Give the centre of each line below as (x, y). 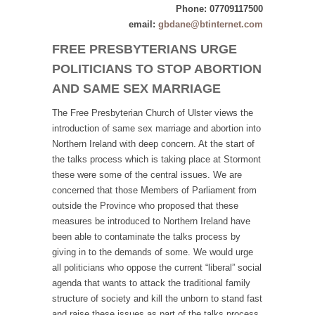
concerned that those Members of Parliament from (154, 191)
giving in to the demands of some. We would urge (153, 252)
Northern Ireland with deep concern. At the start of (153, 144)
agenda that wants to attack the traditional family (151, 283)
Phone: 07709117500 (219, 9)
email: (143, 25)
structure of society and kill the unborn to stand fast (157, 299)
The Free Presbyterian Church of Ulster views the (153, 113)
